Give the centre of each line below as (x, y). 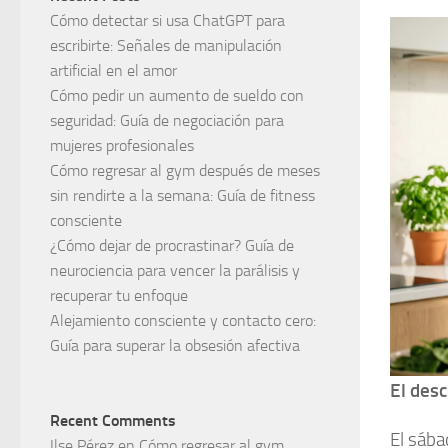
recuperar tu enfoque (119, 295)
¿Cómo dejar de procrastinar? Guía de (172, 245)
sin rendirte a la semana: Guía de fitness (182, 195)
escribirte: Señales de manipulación (166, 45)
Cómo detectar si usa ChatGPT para (167, 20)
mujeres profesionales (122, 145)
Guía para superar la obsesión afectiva (175, 345)
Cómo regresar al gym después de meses (185, 170)
